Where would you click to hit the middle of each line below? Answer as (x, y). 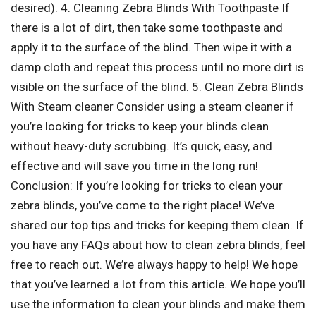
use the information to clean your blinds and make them (158, 304)
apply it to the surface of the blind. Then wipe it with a (151, 48)
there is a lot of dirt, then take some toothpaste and (147, 28)
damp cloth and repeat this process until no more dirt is (157, 67)
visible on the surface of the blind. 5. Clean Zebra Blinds (157, 87)
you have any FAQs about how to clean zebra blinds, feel (158, 245)
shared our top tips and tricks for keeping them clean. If (157, 225)
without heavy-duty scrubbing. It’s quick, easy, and (141, 146)
